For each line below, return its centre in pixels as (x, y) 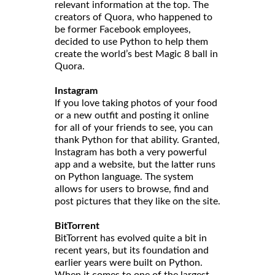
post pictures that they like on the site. (137, 202)
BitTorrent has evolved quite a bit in (131, 238)
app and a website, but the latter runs (135, 165)
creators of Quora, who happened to (134, 17)
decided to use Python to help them (131, 42)
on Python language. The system (124, 177)
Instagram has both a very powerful (131, 153)
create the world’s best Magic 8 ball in (136, 54)
